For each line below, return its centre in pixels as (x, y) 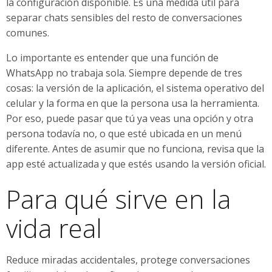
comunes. (28, 32)
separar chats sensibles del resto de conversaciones (124, 17)
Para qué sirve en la (118, 199)
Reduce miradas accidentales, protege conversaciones (128, 260)
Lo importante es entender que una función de (112, 57)
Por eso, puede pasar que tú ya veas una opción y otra (130, 118)
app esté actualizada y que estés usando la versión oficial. (136, 164)
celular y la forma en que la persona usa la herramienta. (133, 103)
